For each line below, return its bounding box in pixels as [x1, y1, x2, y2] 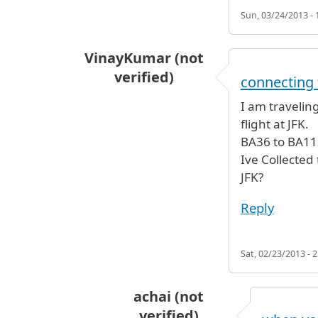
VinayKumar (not [84, 48, 204, 68]
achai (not [133, 286, 204, 306]
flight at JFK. [240, 116, 309, 133]
